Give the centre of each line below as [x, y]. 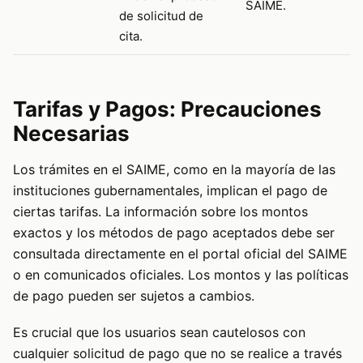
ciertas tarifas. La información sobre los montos [160, 212]
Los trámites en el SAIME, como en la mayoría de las [174, 170]
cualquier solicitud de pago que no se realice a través [177, 353]
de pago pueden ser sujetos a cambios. [134, 296]
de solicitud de [161, 16]
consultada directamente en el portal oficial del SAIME [180, 254]
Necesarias [71, 134]
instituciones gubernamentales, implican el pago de [170, 191]
